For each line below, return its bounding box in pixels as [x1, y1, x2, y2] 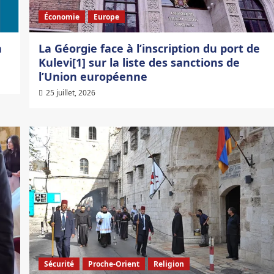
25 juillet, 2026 [45, 87, 95, 98]
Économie [43, 12, 80, 23]
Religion [153, 259, 184, 270]
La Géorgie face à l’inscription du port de [38, 41, 260, 56]
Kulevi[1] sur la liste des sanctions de [38, 55, 240, 70]
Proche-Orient [87, 259, 139, 270]
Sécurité [43, 259, 74, 270]
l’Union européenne [38, 69, 147, 84]
